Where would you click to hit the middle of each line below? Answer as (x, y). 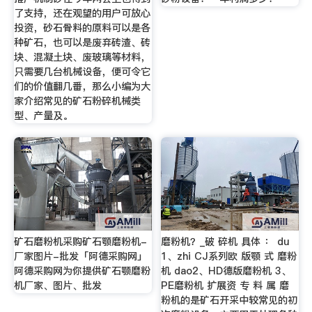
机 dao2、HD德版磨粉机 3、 (226, 271)
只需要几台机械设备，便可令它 (82, 72)
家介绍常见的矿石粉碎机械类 (77, 101)
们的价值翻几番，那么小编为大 (82, 87)
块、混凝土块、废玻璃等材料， (82, 57)
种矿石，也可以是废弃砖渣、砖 (82, 43)
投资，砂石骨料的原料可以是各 (82, 28)
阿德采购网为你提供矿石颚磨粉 (82, 271)
